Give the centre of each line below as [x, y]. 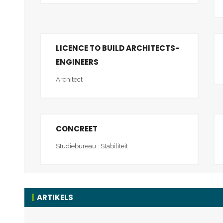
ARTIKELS [55, 197]
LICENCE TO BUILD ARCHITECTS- [118, 48]
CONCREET [77, 128]
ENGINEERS [77, 62]
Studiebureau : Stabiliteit [92, 146]
